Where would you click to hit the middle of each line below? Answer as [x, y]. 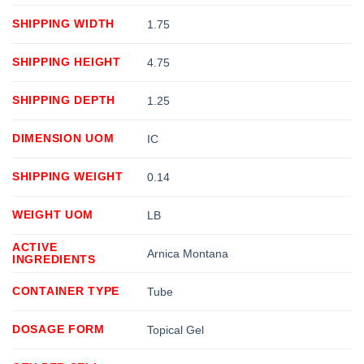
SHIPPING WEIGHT [68, 176]
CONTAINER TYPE [66, 290]
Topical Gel [176, 329]
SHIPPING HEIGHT [67, 61]
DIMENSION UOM [63, 138]
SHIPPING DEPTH [64, 100]
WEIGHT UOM [53, 214]
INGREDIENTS [54, 259]
